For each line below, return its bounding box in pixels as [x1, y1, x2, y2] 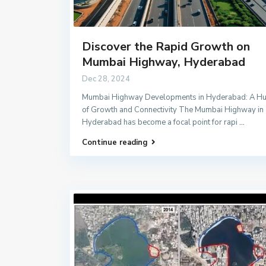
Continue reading [82, 137, 148, 148]
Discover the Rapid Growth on [82, 38, 250, 55]
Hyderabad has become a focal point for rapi [82, 116, 239, 128]
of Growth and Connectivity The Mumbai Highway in [82, 104, 264, 115]
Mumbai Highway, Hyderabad [82, 53, 245, 70]
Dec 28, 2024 [82, 73, 130, 84]
